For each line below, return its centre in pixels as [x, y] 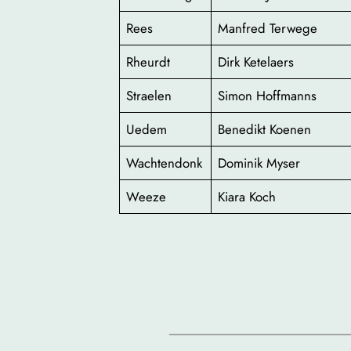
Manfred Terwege [268, 29]
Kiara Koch [247, 197]
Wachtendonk [165, 163]
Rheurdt [148, 62]
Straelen [149, 96]
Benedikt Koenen [265, 130]
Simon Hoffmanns [268, 96]
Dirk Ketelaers [256, 62]
